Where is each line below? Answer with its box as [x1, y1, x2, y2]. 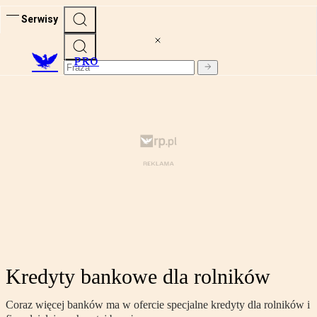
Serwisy [21, 13, 58, 25]
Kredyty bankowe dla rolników [6, 265, 270, 289]
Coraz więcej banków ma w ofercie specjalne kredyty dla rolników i [6, 299, 310, 311]
